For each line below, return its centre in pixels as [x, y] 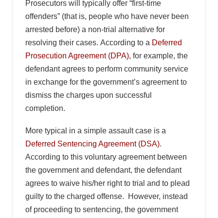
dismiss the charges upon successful [88, 95]
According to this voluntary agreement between [106, 157]
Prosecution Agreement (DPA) [77, 56]
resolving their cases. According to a [88, 43]
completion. [45, 109]
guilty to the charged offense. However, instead [106, 197]
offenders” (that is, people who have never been [107, 17]
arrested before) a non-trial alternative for [95, 30]
